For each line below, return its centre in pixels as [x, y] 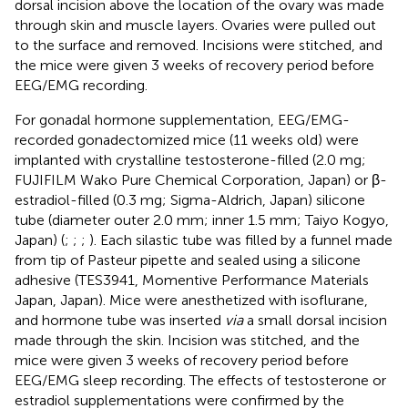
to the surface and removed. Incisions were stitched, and [199, 45]
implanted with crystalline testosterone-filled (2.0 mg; [190, 159]
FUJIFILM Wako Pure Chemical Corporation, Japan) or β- [201, 179]
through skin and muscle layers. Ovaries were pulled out [195, 25]
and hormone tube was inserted [120, 320]
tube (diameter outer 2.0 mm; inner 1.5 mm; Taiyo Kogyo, [202, 219]
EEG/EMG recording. [81, 85]
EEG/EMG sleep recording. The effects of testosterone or [200, 380]
